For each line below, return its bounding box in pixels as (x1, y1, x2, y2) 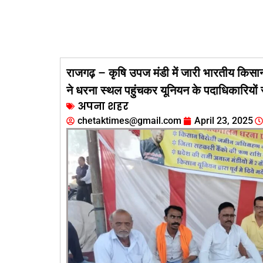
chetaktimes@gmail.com (77, 114, 181, 126)
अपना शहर (77, 99, 129, 113)
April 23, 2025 (194, 114, 253, 126)
